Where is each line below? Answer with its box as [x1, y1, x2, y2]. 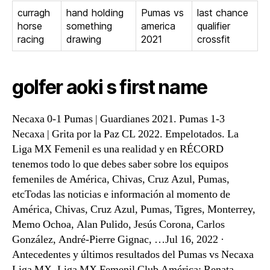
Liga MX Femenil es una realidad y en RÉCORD [12, 142, 224, 156]
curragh [17, 7, 50, 19]
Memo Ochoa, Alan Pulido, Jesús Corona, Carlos [12, 218, 225, 231]
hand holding [66, 7, 124, 19]
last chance [197, 7, 248, 19]
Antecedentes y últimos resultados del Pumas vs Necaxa [12, 248, 254, 262]
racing [17, 33, 44, 45]
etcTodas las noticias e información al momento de [12, 187, 230, 201]
